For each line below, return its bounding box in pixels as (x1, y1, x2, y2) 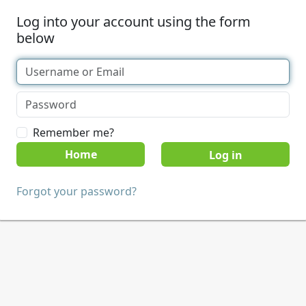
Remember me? (33, 125, 114, 140)
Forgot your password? (16, 184, 137, 199)
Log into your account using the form (16, 12, 251, 31)
